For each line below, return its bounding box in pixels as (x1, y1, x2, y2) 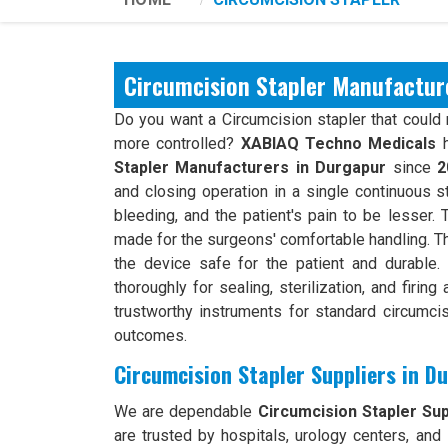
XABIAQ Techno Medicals (240, 134, 437, 153)
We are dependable (114, 402, 258, 421)
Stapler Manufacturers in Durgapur (114, 158, 393, 177)
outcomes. (114, 326, 187, 345)
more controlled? (114, 134, 241, 153)
